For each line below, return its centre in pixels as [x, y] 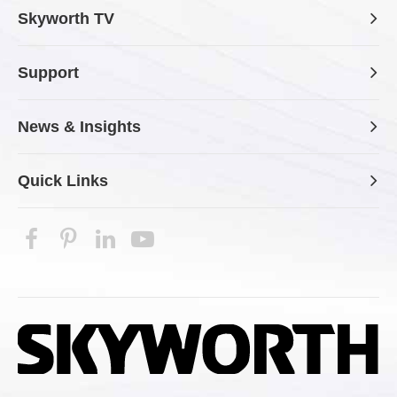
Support [48, 72]
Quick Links [63, 180]
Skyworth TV [66, 18]
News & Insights [79, 126]
